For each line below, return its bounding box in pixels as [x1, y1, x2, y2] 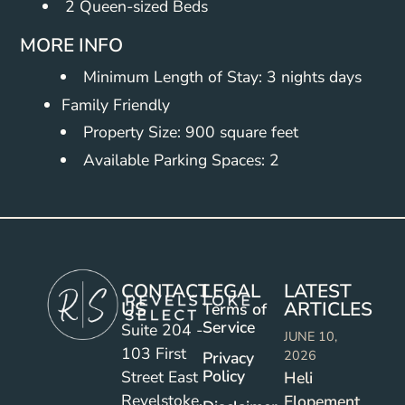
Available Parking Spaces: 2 [82, 149, 279, 172]
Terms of [202, 298, 267, 321]
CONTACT [121, 278, 211, 305]
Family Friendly [61, 94, 171, 117]
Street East [121, 366, 199, 389]
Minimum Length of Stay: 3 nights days [82, 66, 362, 89]
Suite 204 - [121, 319, 203, 342]
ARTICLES [283, 297, 372, 323]
